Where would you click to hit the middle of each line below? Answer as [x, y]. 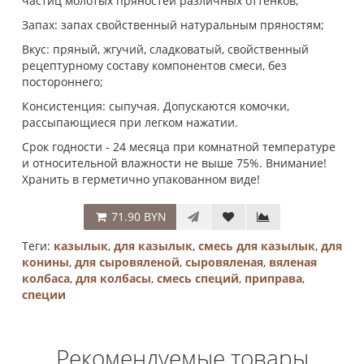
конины [45, 262]
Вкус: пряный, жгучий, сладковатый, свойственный [165, 49]
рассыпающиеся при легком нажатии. [130, 122]
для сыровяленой [127, 262]
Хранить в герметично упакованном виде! [141, 179]
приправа [273, 278]
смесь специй [198, 278]
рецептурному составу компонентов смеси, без [154, 65]
